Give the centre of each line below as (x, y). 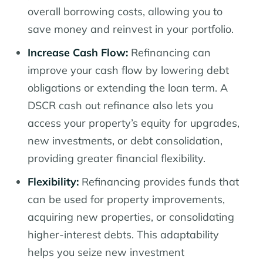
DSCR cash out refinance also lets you (120, 105)
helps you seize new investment (106, 252)
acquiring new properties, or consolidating (131, 217)
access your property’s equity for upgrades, (134, 123)
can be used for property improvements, (126, 199)
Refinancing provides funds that (159, 181)
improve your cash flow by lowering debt (128, 70)
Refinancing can (169, 52)
